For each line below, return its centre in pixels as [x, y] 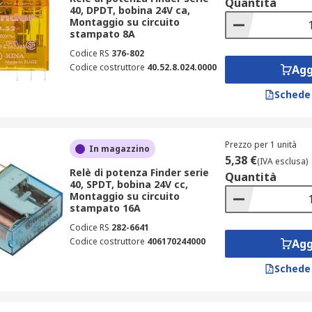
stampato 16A [105, 208]
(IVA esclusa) [282, 161]
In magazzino [119, 149]
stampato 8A [102, 34]
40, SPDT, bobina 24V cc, [128, 184]
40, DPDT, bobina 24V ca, [130, 10]
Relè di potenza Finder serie [139, 172]
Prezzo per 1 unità [260, 145]
